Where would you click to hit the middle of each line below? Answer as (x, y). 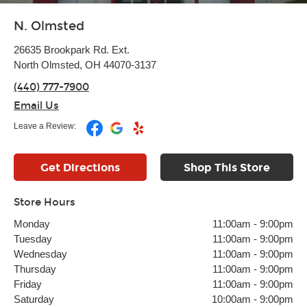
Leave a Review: (45, 126)
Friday (28, 284)
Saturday (34, 299)
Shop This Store (227, 168)
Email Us (36, 106)
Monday (32, 224)
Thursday (35, 269)
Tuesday (33, 239)
